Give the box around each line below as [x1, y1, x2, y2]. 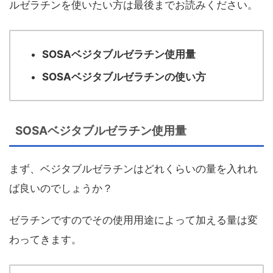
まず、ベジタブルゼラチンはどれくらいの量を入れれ [9, 162, 258, 175]
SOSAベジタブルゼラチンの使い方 [42, 70, 206, 83]
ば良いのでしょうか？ [9, 182, 113, 194]
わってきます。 [9, 233, 82, 246]
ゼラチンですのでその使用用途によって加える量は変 [9, 213, 258, 226]
